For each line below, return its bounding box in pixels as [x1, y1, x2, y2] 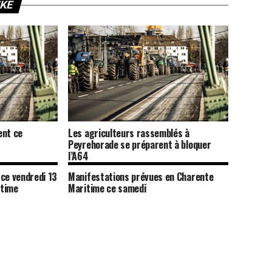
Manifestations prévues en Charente [68, 169, 214, 185]
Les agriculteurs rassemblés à [68, 126, 189, 141]
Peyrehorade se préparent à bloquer [68, 137, 211, 152]
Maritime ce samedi [68, 181, 146, 196]
